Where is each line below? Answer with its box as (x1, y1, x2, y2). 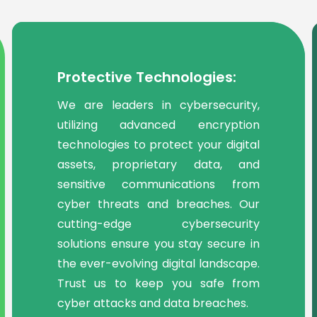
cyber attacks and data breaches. (57, 294, 248, 311)
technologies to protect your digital (57, 136, 260, 153)
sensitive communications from (57, 175, 260, 192)
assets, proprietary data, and (57, 156, 260, 173)
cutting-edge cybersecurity (57, 215, 260, 232)
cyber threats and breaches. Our (57, 195, 260, 212)
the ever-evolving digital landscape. (57, 255, 260, 272)
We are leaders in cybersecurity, (57, 96, 260, 113)
